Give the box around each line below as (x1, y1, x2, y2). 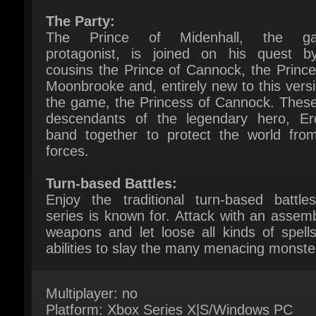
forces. (44, 97, 87, 113)
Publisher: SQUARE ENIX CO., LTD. (44, 284, 269, 300)
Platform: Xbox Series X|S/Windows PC (44, 252, 288, 268)
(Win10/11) (44, 268, 111, 284)
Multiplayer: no (44, 236, 135, 252)
